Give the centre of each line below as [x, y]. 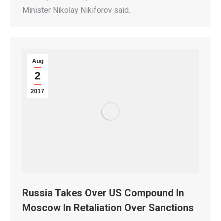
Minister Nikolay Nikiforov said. [76, 10]
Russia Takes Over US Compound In [103, 193]
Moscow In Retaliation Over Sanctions [108, 207]
